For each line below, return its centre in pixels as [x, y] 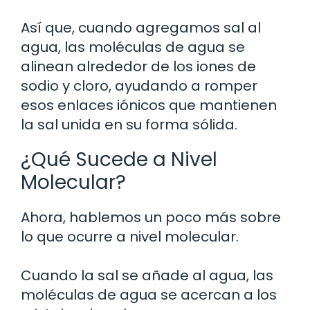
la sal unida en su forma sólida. [129, 124]
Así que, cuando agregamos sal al [141, 27]
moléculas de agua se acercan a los [149, 294]
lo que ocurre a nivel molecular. [130, 236]
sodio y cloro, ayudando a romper [139, 85]
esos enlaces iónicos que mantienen [149, 105]
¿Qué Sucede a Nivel [119, 159]
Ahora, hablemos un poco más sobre [151, 217]
